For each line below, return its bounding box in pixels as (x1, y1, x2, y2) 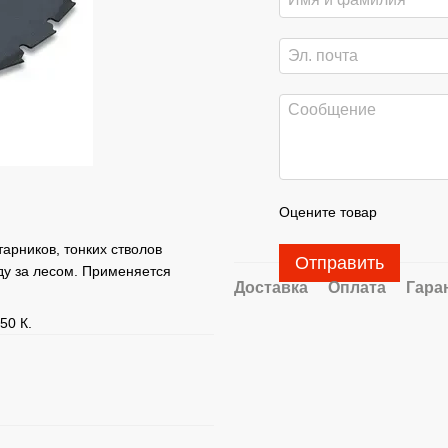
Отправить (295, 253, 384, 273)
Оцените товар (279, 204, 377, 220)
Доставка (234, 279, 308, 296)
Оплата (328, 279, 386, 296)
